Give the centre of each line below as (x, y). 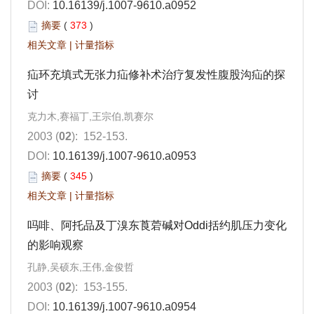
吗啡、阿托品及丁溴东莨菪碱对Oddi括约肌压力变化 (157, 226)
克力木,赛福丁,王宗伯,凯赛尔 (90, 117)
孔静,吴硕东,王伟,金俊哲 (81, 267)
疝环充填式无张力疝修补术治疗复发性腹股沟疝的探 (156, 75)
